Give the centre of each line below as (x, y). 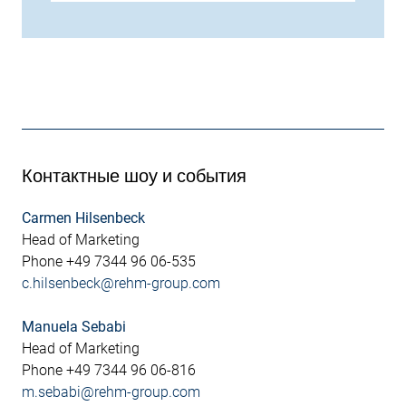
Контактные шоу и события (134, 176)
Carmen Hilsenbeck (83, 218)
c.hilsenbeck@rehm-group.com (121, 283)
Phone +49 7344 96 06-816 (120, 370)
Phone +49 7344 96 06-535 (120, 261)
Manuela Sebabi (74, 327)
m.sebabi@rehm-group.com (111, 392)
